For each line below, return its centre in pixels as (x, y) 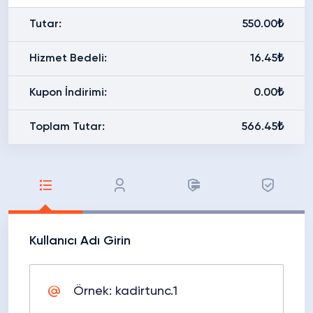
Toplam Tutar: (67, 127)
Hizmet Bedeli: (68, 59)
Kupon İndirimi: (68, 93)
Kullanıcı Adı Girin (80, 241)
